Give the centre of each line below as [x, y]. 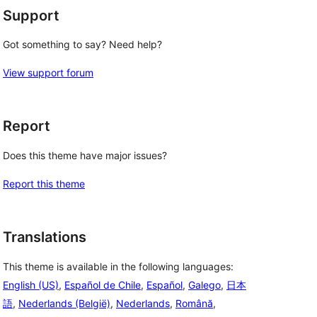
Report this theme [44, 184]
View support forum [48, 73]
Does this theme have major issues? [85, 155]
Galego [204, 284]
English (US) [31, 284]
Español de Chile [103, 284]
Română [194, 303]
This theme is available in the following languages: [118, 266]
